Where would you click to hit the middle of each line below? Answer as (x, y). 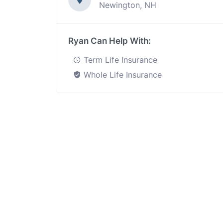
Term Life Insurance (119, 60)
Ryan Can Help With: (110, 41)
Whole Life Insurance (121, 75)
